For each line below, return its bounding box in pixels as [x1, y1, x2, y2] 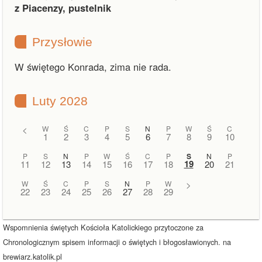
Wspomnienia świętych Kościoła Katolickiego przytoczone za [3, 222, 204, 233]
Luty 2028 [32, 94, 88, 108]
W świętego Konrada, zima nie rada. [15, 60, 171, 74]
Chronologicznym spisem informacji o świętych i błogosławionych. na [3, 236, 231, 247]
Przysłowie [32, 35, 92, 49]
